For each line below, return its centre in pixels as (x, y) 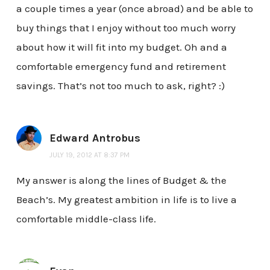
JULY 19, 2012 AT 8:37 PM (89, 155)
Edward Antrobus (95, 138)
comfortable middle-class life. (86, 218)
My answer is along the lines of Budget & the (121, 180)
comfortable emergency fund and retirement (121, 66)
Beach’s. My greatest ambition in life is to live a (126, 199)
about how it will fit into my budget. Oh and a (121, 47)
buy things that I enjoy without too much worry (126, 27)
